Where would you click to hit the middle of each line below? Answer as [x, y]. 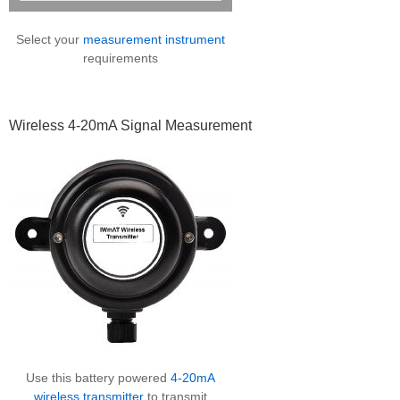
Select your [50, 39]
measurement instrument [154, 39]
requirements [121, 58]
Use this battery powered [98, 377]
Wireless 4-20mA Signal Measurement [130, 125]
